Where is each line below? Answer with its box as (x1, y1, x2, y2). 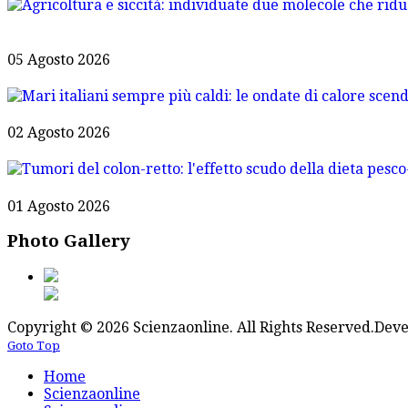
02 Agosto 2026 (7, 124, 110, 142)
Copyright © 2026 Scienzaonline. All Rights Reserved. (7, 319, 374, 337)
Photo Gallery (7, 231, 130, 251)
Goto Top (7, 339, 60, 353)
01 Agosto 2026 (7, 197, 110, 215)
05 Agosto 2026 (7, 50, 110, 68)
